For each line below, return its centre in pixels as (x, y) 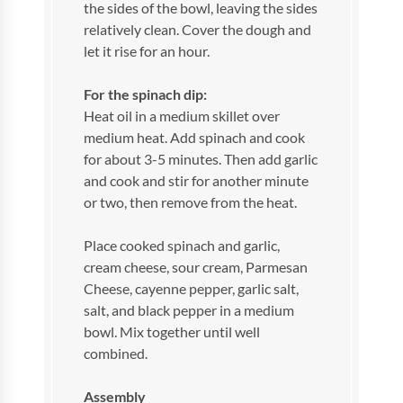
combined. (117, 353)
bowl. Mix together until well (172, 331)
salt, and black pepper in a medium (189, 310)
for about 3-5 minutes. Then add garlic (201, 159)
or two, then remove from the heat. (192, 202)
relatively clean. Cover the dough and (198, 29)
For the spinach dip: (146, 94)
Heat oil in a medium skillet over (182, 116)
